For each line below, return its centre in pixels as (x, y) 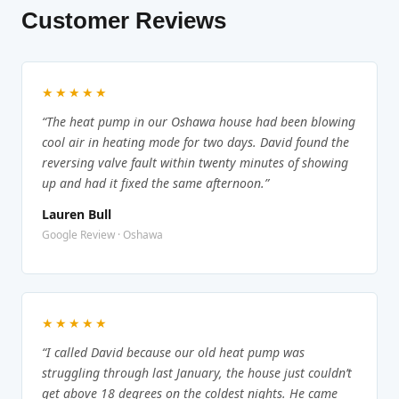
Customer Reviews (124, 21)
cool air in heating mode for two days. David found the (195, 142)
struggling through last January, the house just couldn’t (197, 373)
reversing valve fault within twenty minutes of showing (195, 163)
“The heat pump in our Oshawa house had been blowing (199, 122)
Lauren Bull (77, 215)
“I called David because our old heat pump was (173, 353)
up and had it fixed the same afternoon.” (155, 183)
